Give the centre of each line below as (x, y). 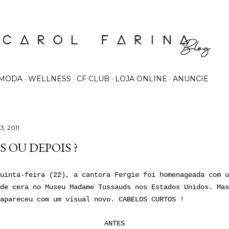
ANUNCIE (191, 79)
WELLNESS (50, 79)
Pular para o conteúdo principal (114, 13)
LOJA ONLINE (141, 79)
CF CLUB (93, 79)
